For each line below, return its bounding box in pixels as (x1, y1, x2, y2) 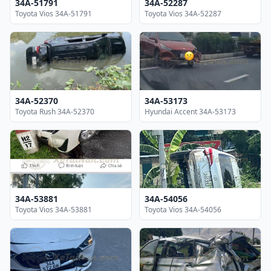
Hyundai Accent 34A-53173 (145, 106, 236, 117)
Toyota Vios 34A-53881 (15, 204, 92, 215)
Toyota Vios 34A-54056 (145, 204, 221, 215)
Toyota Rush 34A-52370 (15, 106, 94, 117)
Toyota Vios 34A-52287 (145, 8, 221, 19)
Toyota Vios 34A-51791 (15, 8, 92, 19)
